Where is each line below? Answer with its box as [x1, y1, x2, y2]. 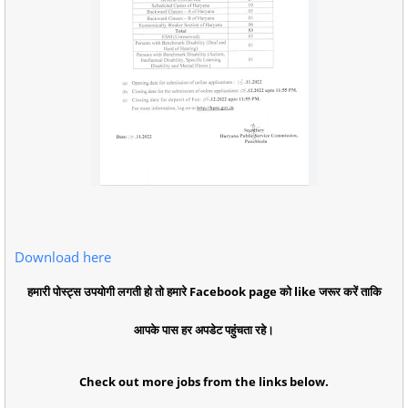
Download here [15, 248, 111, 266]
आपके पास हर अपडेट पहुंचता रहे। [134, 321, 274, 338]
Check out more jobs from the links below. [79, 373, 329, 390]
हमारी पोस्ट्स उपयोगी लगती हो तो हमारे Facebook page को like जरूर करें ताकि [26, 283, 382, 300]
